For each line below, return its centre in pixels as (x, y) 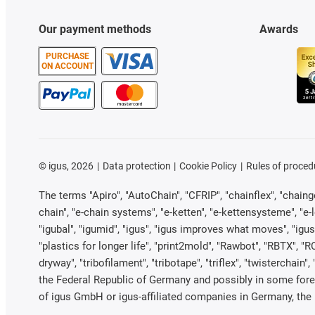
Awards (279, 30)
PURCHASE (67, 57)
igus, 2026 (70, 166)
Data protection (136, 166)
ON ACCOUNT (67, 66)
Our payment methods (95, 30)
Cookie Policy (208, 166)
